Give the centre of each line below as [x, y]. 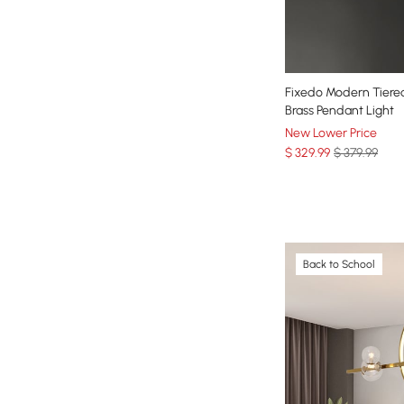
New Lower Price [331, 133]
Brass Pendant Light [340, 110]
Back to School [339, 264]
